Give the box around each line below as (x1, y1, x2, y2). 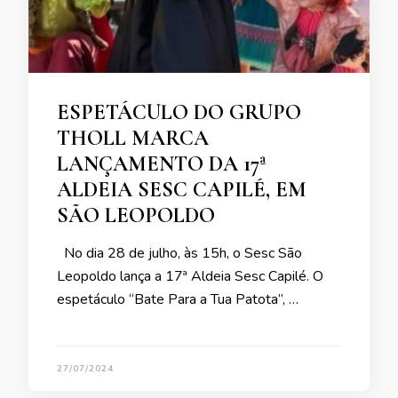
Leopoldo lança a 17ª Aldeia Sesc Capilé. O (57, 266, 323, 286)
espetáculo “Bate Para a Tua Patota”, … (57, 289, 298, 309)
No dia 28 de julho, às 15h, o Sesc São (57, 243, 302, 263)
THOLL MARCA (57, 124, 209, 151)
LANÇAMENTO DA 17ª (57, 150, 266, 177)
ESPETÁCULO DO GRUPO (57, 99, 301, 125)
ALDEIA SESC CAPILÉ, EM (57, 176, 306, 203)
